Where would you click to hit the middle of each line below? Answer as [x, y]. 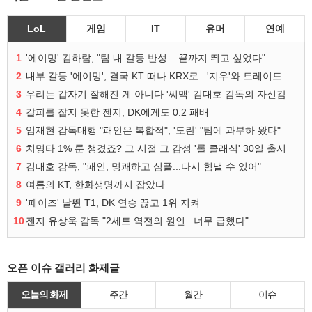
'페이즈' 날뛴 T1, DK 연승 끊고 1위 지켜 [113, 203]
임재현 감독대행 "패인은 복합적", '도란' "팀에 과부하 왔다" [153, 131]
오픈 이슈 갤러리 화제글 [63, 268]
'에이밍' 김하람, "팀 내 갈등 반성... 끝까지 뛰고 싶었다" [146, 58]
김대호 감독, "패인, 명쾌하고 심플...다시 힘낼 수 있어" [143, 167]
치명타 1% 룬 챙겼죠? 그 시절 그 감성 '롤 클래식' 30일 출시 [156, 149]
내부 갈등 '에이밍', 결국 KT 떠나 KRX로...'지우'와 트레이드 [154, 76]
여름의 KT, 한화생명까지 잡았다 [95, 185]
